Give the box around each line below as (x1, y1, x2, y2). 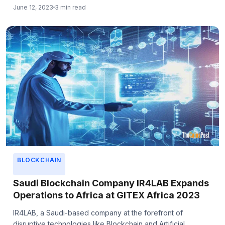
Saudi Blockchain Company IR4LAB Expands (13, 177, 209, 188)
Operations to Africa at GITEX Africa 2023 (13, 189, 200, 200)
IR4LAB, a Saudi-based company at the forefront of (13, 208, 183, 217)
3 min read (55, 4, 86, 12)
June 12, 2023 (13, 4, 53, 12)
